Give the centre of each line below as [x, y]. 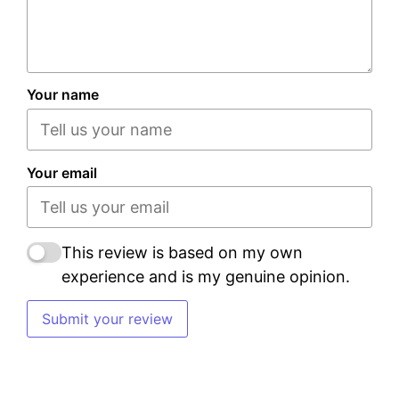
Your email [62, 173]
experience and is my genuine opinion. [206, 276]
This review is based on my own [182, 252]
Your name [63, 95]
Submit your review [107, 319]
